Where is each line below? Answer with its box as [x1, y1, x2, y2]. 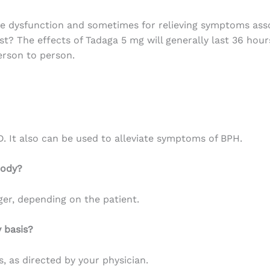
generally [165, 34, 209, 46]
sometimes [87, 19, 139, 31]
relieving [158, 19, 198, 31]
